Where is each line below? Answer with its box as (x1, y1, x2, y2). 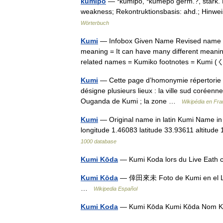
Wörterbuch (81, 20, 109, 26)
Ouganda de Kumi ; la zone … (81, 97, 182, 105)
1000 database (81, 138, 116, 144)
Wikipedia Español (94, 186, 137, 192)
